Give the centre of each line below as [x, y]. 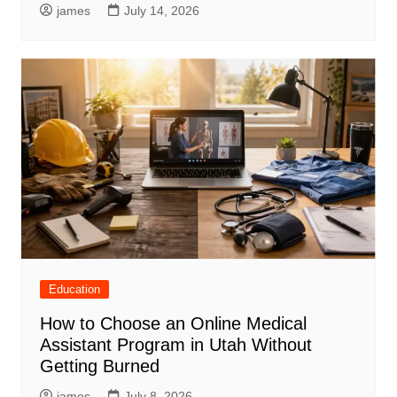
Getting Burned [99, 366]
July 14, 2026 [161, 11]
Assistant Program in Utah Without [175, 344]
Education [74, 289]
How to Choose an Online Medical [173, 323]
